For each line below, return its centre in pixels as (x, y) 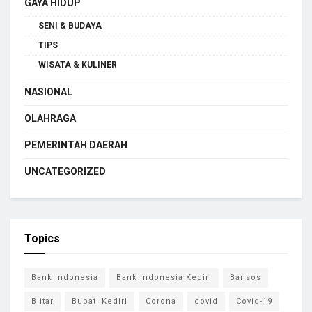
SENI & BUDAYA (70, 25)
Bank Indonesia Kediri (164, 277)
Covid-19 (254, 301)
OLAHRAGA (50, 118)
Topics (42, 238)
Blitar (42, 301)
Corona (161, 301)
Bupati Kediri (100, 301)
